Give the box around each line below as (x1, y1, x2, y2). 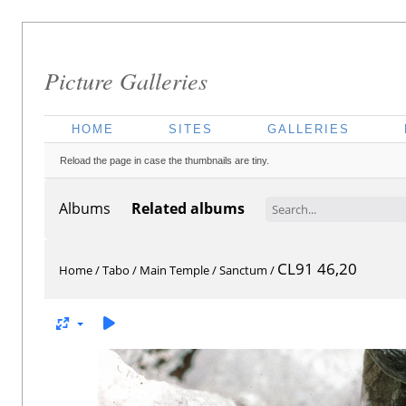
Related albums (130, 198, 245, 219)
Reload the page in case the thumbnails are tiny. (59, 155, 269, 167)
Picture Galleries (44, 63, 208, 96)
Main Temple (140, 262, 209, 279)
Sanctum (219, 262, 267, 279)
